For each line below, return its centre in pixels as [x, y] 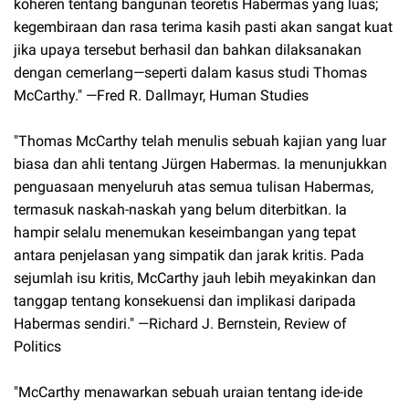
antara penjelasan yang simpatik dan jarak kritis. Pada [189, 256]
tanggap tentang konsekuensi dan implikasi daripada [185, 301]
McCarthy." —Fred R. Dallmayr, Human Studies [161, 96]
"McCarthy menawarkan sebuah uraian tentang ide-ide [188, 393]
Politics [37, 347]
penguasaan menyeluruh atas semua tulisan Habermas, [194, 187]
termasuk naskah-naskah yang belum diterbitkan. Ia [180, 210]
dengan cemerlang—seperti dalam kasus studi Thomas [190, 73]
